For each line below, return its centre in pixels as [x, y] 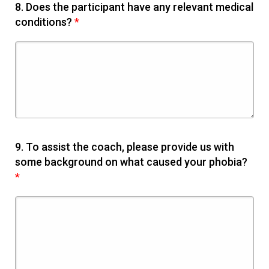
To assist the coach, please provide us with [130, 147]
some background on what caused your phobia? [131, 162]
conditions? [45, 22]
